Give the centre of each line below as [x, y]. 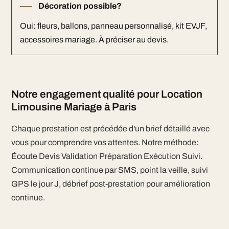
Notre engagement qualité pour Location [107, 94]
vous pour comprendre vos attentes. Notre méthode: [105, 142]
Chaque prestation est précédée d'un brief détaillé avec [110, 129]
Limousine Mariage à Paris [74, 107]
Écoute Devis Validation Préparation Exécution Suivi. [107, 156]
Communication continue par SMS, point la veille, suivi [109, 170]
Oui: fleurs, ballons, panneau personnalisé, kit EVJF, [113, 26]
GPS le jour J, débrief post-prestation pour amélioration [110, 184]
